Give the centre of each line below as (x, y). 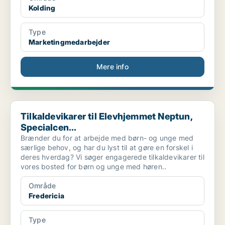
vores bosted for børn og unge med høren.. (94, 167)
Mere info (113, 67)
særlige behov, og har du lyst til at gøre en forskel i (107, 148)
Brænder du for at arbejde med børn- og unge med (107, 138)
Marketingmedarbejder (69, 42)
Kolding (42, 8)
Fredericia (46, 196)
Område (42, 186)
